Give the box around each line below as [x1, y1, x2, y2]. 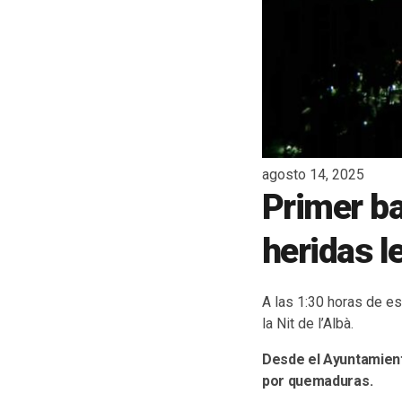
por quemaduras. [262, 371, 373, 389]
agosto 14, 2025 [262, 166, 364, 184]
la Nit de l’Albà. [262, 314, 354, 332]
